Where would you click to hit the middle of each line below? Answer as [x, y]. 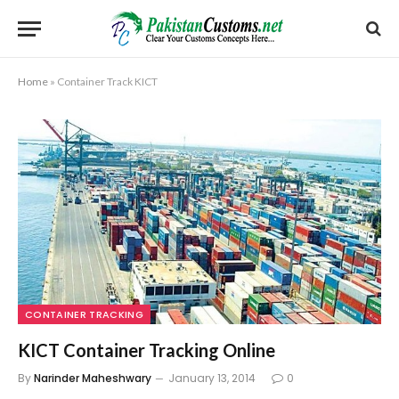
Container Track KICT [107, 81]
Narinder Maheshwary [93, 378]
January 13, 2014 [212, 378]
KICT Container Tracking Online [147, 350]
